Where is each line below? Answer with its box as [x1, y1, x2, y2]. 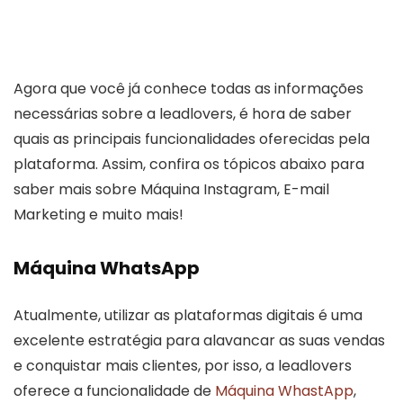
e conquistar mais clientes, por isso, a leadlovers [13, 354, 352, 376]
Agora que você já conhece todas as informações [13, 77, 363, 99]
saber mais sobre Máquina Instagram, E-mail [13, 178, 329, 200]
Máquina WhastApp [215, 380, 354, 401]
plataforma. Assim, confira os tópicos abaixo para [13, 153, 364, 175]
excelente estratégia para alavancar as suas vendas [13, 329, 385, 351]
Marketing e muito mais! [13, 203, 184, 225]
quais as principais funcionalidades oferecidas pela [13, 128, 370, 149]
